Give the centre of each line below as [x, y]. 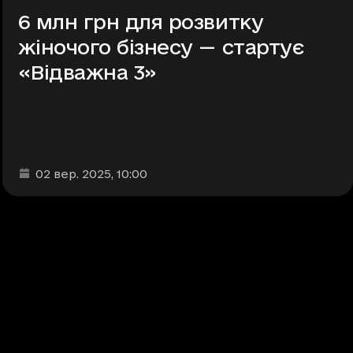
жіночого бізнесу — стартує [161, 47]
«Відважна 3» [87, 72]
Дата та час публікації [87, 173]
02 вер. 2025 [73, 174]
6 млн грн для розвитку [141, 22]
